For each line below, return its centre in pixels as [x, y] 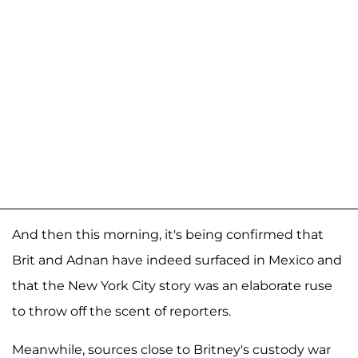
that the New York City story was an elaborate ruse [172, 285]
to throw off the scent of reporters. [121, 311]
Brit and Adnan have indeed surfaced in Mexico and [177, 260]
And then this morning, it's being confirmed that [168, 234]
